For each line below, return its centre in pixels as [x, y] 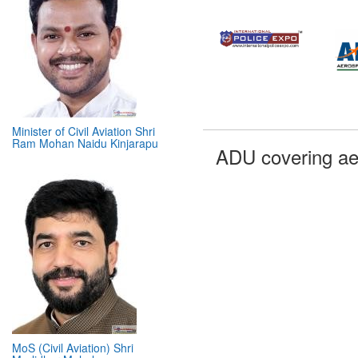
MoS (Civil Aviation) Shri [73, 315]
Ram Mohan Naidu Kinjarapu [85, 111]
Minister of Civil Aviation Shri [84, 99]
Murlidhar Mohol [53, 327]
